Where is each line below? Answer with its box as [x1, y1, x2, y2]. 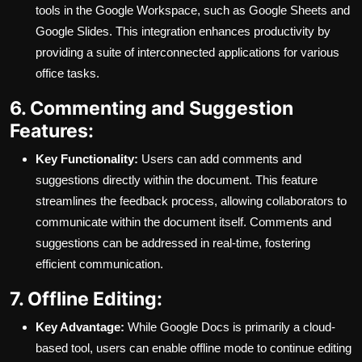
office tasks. [36, 66, 99, 81]
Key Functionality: [36, 152, 138, 166]
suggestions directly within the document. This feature [36, 173, 318, 187]
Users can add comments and [138, 152, 301, 166]
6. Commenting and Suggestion [10, 96, 293, 120]
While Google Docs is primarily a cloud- [124, 320, 335, 335]
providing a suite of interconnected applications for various [36, 45, 339, 60]
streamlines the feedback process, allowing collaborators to [36, 194, 347, 208]
